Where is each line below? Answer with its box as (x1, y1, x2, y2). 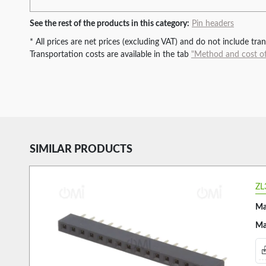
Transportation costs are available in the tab (30, 50, 191, 59)
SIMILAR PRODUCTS (30, 144, 132, 155)
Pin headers (192, 19, 234, 28)
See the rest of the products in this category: (30, 19, 189, 28)
